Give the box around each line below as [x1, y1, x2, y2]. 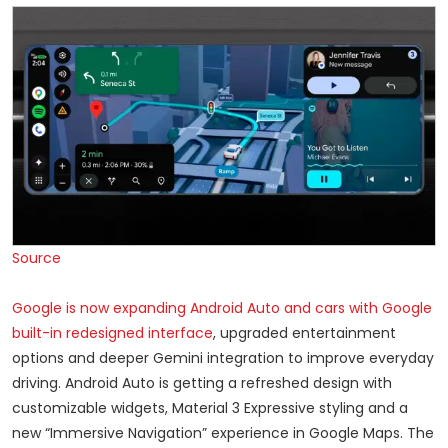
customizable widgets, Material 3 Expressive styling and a [12, 398, 408, 419]
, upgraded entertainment [213, 323, 396, 344]
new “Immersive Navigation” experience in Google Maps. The [12, 423, 434, 444]
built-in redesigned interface [12, 323, 213, 344]
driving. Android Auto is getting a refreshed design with [12, 373, 392, 394]
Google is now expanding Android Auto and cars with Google [12, 298, 432, 319]
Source [12, 248, 61, 269]
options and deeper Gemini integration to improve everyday [12, 348, 434, 369]
